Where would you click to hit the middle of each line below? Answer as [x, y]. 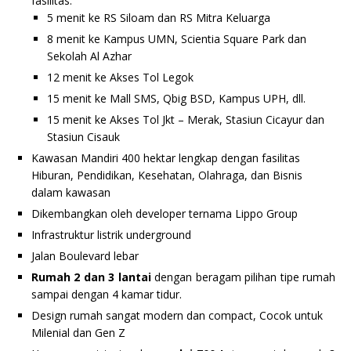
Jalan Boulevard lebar [85, 256]
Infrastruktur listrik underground [111, 235]
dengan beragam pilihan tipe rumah [243, 277]
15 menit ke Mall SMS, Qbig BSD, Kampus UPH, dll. [176, 99]
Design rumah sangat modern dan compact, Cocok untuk [177, 316]
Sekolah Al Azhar [89, 56]
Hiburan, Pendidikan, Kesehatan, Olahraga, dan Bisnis [167, 175]
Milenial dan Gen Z [78, 333]
